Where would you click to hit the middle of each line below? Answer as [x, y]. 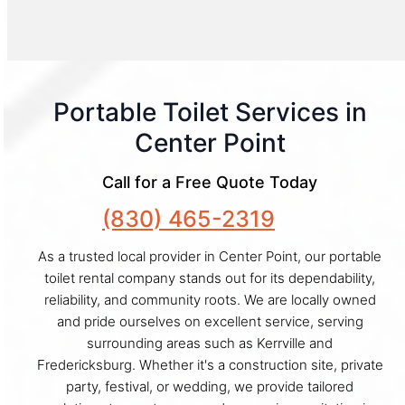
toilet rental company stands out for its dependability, [210, 278]
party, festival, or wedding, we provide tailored [210, 386]
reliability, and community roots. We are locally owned [210, 299]
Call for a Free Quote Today [210, 182]
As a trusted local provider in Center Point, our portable [210, 256]
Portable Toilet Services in [210, 112]
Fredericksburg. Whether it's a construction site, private [210, 364]
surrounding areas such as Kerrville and [210, 343]
